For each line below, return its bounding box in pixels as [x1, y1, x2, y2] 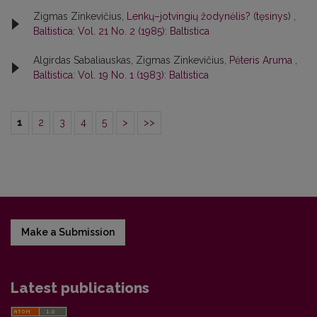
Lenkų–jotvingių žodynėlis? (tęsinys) [127, 10, 294, 22]
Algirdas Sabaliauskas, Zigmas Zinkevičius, [33, 54, 229, 66]
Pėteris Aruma [229, 54, 295, 66]
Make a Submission [21, 226, 115, 238]
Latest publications [11, 279, 149, 296]
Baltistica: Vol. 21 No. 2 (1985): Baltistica [33, 25, 209, 37]
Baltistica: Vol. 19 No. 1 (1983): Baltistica [33, 69, 209, 81]
